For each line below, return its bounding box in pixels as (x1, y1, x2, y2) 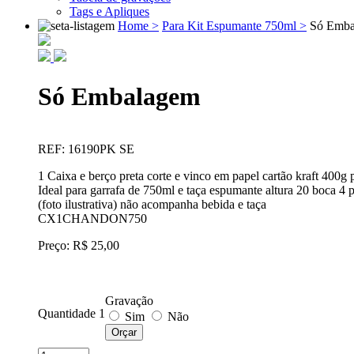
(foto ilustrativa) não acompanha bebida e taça (38, 198, 266, 212)
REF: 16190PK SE (38, 142, 134, 156)
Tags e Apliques (70, 5, 149, 19)
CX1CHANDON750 (38, 212, 147, 226)
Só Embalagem (38, 81, 201, 111)
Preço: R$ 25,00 (38, 239, 119, 253)
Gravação (105, 294, 153, 308)
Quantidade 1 (38, 307, 105, 321)
